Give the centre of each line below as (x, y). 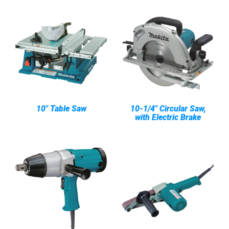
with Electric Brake (168, 117)
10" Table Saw (61, 109)
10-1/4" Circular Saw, (168, 109)
